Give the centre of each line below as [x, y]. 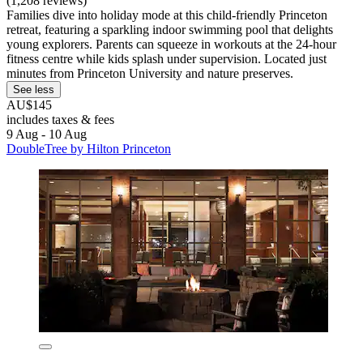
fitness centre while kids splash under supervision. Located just [167, 59]
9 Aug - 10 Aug [47, 135]
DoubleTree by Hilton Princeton [89, 149]
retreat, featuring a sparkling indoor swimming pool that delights [170, 30]
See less [34, 90]
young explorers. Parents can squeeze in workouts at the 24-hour [171, 45]
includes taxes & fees [60, 120]
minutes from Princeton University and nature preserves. [150, 74]
